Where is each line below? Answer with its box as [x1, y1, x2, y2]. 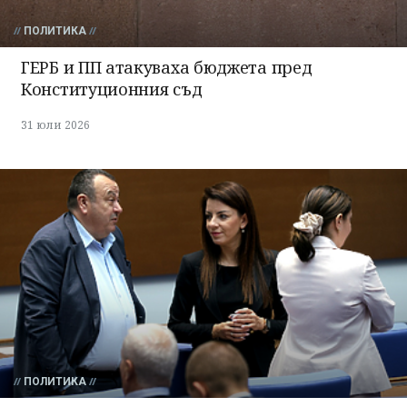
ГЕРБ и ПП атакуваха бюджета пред [21, 56, 313, 79]
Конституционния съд [21, 78, 203, 101]
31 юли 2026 [21, 117, 90, 134]
